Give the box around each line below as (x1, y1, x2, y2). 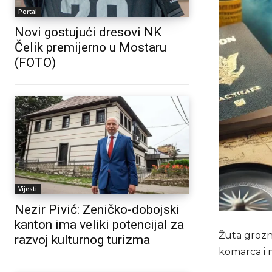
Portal (18, 7, 37, 16)
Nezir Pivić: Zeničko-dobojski (15, 202, 180, 217)
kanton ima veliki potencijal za (15, 217, 184, 232)
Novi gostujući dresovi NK (15, 25, 161, 40)
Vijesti (18, 184, 37, 193)
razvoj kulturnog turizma (15, 232, 150, 247)
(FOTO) (15, 55, 56, 70)
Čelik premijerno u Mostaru (15, 40, 166, 55)
